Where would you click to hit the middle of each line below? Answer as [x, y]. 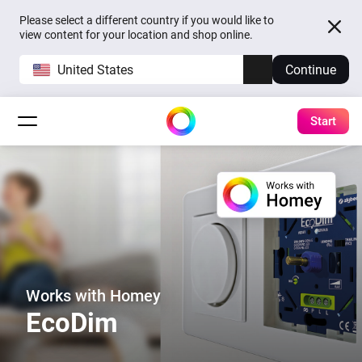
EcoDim [72, 323]
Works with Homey [93, 296]
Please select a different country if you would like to [147, 20]
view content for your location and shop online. [136, 35]
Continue [311, 69]
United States [95, 69]
